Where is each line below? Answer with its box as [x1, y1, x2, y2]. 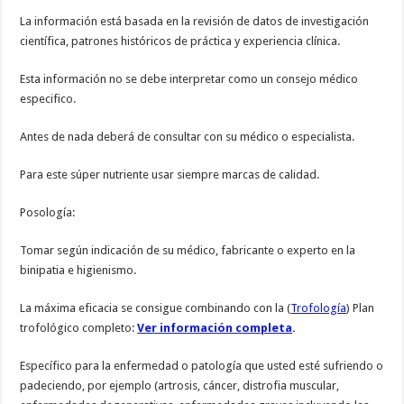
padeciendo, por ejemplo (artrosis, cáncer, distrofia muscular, [20, 379, 340, 393]
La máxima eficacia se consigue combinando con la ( [20, 301, 291, 316]
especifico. [20, 92, 77, 106]
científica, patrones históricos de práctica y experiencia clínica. [20, 34, 341, 49]
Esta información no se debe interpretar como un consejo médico [20, 72, 359, 87]
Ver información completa [137, 321, 293, 335]
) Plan [346, 301, 375, 316]
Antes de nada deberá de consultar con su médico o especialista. [20, 130, 355, 144]
